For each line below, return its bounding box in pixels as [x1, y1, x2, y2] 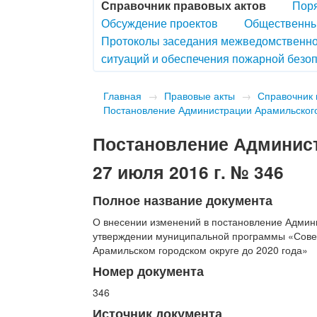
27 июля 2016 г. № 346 [93, 158, 284, 185]
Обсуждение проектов [101, 14, 219, 31]
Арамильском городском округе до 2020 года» [93, 242, 309, 257]
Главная [103, 88, 142, 103]
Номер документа [93, 261, 204, 279]
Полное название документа [93, 190, 273, 209]
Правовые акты [164, 88, 236, 103]
